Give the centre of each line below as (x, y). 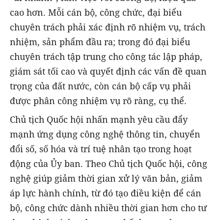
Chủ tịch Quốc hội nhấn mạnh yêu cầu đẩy (99, 119)
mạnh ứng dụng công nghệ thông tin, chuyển (105, 134)
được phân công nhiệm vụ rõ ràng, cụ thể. (98, 100)
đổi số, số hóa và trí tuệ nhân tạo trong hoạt (101, 149)
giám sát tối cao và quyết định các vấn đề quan (108, 71)
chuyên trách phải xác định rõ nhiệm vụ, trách (108, 27)
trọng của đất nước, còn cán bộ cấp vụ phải (100, 86)
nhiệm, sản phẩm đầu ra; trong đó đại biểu (100, 41)
